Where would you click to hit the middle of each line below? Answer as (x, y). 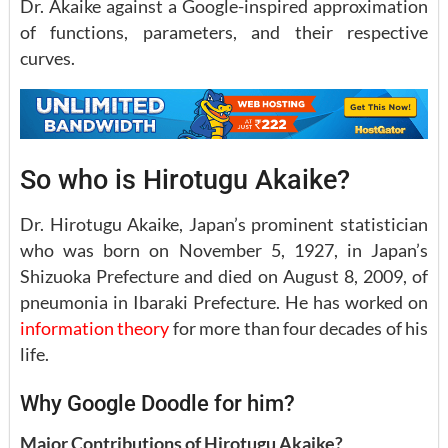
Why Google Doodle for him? (157, 403)
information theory (95, 328)
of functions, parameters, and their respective (224, 31)
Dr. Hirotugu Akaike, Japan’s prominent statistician (224, 224)
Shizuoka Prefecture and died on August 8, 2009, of (224, 276)
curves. (47, 57)
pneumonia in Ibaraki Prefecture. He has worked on (224, 302)
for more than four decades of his (298, 328)
